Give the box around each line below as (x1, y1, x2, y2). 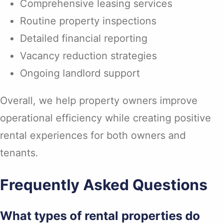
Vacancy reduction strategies (20, 50, 157, 62)
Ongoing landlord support (20, 67, 140, 80)
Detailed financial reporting (20, 32, 147, 45)
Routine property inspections (20, 15, 156, 27)
